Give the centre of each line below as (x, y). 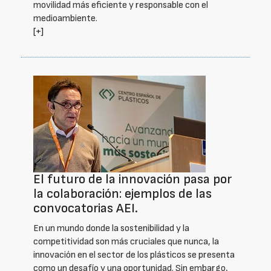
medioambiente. (65, 18)
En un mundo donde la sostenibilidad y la (111, 228)
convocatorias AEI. (86, 208)
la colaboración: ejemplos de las (122, 194)
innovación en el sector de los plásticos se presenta (134, 255)
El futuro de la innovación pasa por (132, 179)
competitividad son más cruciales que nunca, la (126, 242)
